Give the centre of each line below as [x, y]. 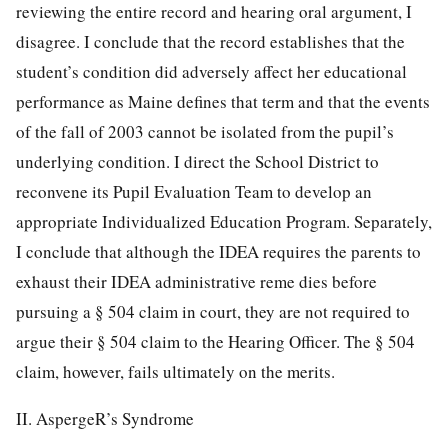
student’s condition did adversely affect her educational [211, 71]
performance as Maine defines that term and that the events [223, 101]
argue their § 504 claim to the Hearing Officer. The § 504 [215, 341]
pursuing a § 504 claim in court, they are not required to [213, 311]
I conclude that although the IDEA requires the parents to [218, 251]
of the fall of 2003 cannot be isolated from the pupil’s [205, 131]
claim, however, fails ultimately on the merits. [175, 371]
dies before [338, 281]
